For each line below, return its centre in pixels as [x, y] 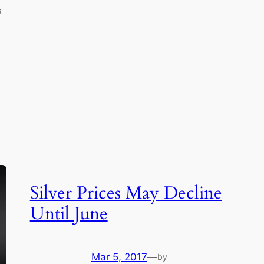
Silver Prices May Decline [126, 194]
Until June [69, 214]
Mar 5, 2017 [119, 257]
